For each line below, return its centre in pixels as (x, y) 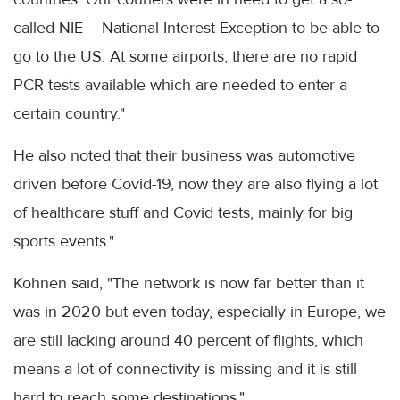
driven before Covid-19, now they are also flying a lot (196, 184)
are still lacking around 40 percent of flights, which (188, 341)
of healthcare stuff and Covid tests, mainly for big (183, 213)
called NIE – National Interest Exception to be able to (196, 28)
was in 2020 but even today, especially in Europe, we (200, 312)
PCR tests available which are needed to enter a (180, 85)
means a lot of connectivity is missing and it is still (185, 369)
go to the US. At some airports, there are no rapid (185, 57)
